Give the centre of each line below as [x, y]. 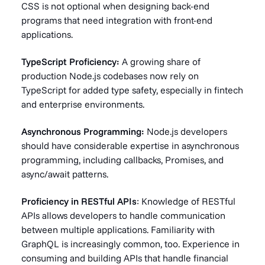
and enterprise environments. [83, 104]
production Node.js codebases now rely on [110, 76]
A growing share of [161, 62]
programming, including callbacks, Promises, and [122, 160]
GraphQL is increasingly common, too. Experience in [130, 244]
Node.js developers [186, 131]
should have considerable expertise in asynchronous [130, 146]
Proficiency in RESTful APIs [79, 201]
